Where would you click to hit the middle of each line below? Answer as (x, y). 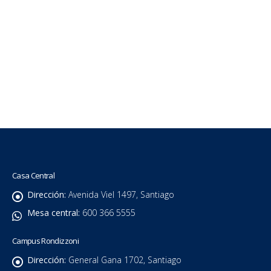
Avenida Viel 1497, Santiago (121, 195)
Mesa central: (54, 213)
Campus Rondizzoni (45, 241)
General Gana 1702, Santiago (125, 260)
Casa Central (34, 176)
